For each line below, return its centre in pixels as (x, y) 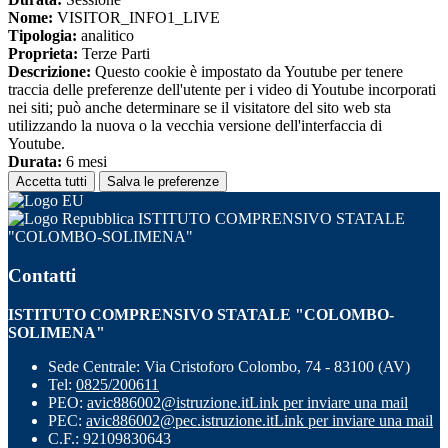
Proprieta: (43, 54)
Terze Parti (114, 54)
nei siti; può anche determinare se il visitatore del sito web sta (199, 108)
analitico (105, 36)
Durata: (35, 162)
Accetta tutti (51, 182)
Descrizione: (49, 72)
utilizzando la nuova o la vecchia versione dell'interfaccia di (195, 126)
